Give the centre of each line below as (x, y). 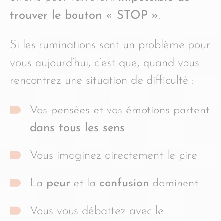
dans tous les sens (77, 128)
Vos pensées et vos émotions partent (120, 110)
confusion (124, 183)
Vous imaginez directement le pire (113, 156)
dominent (174, 183)
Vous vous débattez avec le (97, 211)
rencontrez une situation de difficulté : (102, 81)
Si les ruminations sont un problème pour (110, 45)
